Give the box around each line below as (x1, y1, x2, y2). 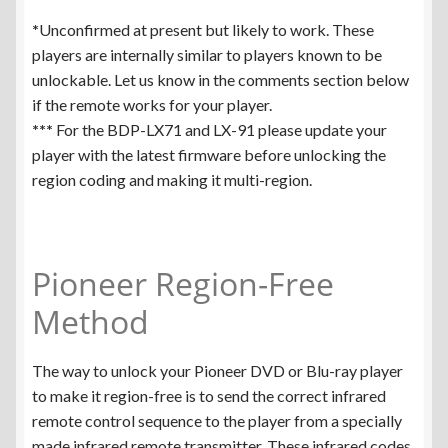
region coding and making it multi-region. (32, 169, 312, 189)
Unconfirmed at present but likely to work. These (39, 19, 374, 39)
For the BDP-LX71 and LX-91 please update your (53, 119, 387, 139)
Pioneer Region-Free (32, 261, 334, 305)
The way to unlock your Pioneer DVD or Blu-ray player (32, 361, 403, 381)
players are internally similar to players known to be (32, 44, 382, 64)
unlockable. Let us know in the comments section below (32, 69, 409, 89)
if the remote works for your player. (32, 94, 272, 114)
